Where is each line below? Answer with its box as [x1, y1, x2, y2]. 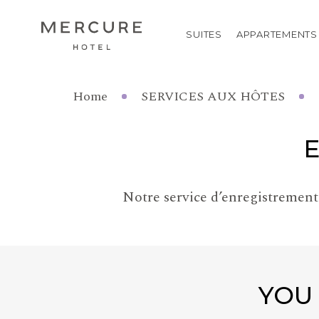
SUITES [186, 28, 222, 40]
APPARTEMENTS [236, 28, 318, 40]
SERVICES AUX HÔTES [141, 87, 285, 106]
